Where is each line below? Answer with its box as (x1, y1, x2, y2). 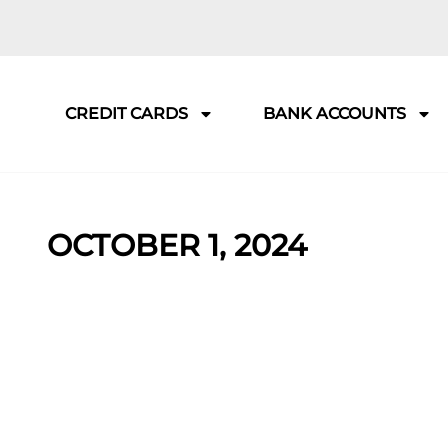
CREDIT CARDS (65, 104, 188, 124)
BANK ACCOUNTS (263, 104, 406, 124)
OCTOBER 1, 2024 (47, 226, 307, 264)
